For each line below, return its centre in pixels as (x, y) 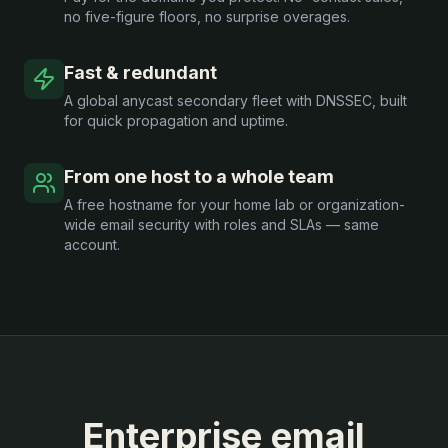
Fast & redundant (140, 72)
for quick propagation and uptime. (176, 120)
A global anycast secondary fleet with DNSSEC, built (235, 100)
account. (92, 244)
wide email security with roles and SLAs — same (221, 224)
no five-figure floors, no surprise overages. (207, 16)
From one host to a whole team (199, 176)
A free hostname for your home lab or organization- (234, 204)
